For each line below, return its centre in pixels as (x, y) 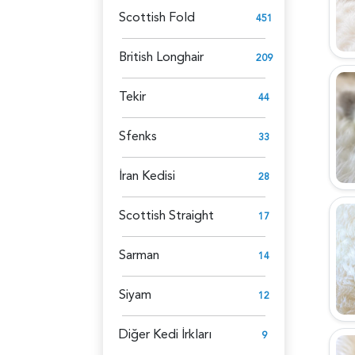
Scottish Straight (166, 215)
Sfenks (138, 136)
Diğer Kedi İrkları (165, 334)
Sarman (139, 255)
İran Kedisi (147, 176)
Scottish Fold (157, 17)
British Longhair (161, 57)
